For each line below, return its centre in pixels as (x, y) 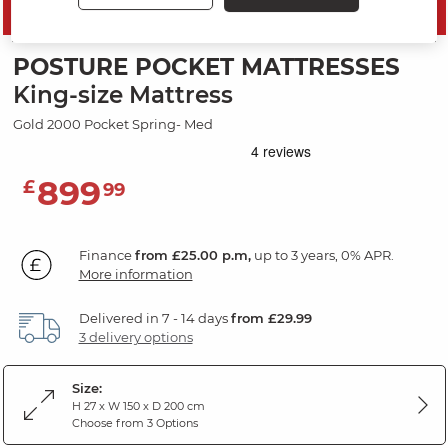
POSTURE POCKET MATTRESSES (206, 67)
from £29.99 (271, 318)
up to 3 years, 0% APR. (322, 255)
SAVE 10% (224, 10)
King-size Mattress (122, 95)
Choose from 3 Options (134, 423)
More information (135, 274)
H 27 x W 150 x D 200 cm (138, 406)
